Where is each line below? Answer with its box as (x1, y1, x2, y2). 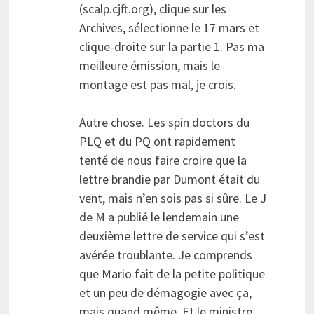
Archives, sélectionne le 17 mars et (78, 20, 259, 36)
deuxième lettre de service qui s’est (78, 228, 265, 245)
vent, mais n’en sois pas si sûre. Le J (78, 190, 266, 207)
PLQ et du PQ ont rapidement (78, 133, 235, 150)
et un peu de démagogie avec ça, (78, 285, 252, 301)
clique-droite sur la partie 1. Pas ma (78, 39, 264, 55)
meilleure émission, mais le (78, 57, 220, 74)
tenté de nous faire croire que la (78, 152, 247, 169)
